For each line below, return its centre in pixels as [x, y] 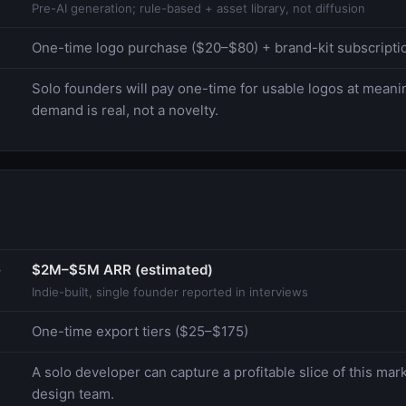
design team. [73, 393]
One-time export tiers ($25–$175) [140, 331]
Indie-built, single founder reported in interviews [170, 291]
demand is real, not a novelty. [125, 110]
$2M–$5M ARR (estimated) [122, 269]
